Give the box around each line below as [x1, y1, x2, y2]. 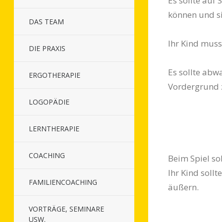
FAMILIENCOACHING [29, 177, 97, 187]
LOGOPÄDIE [29, 97, 69, 107]
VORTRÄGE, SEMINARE [29, 204, 104, 214]
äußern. [167, 181, 199, 193]
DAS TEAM [29, 17, 64, 26]
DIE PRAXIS [29, 44, 65, 53]
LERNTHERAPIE [29, 124, 79, 133]
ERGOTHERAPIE [29, 70, 80, 80]
